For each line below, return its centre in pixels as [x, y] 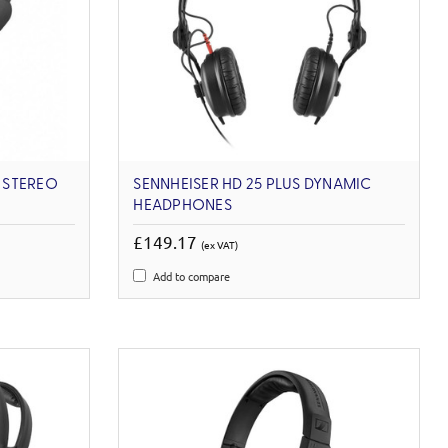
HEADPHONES [182, 205]
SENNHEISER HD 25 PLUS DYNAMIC [252, 184]
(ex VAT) [220, 244]
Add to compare [192, 275]
